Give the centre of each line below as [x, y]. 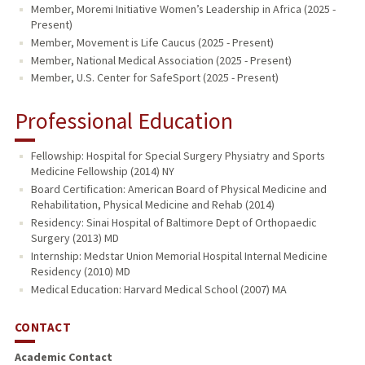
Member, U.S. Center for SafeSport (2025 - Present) [154, 78]
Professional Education [123, 121]
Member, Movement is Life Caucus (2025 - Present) [152, 42]
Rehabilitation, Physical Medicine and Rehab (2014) [152, 205]
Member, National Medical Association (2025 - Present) [161, 60]
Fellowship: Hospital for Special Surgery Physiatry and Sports [178, 156]
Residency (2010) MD [80, 272]
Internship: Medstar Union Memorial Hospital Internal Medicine [179, 256]
